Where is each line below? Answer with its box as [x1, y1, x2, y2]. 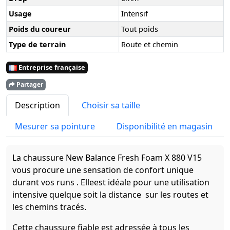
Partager [15, 80, 43, 89]
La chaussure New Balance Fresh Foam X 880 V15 [12, 151, 202, 163]
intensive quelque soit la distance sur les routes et [12, 188, 208, 200]
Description [15, 99, 60, 111]
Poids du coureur [9, 24, 71, 34]
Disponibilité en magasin [117, 120, 213, 132]
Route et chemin [121, 39, 178, 49]
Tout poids [121, 24, 158, 34]
